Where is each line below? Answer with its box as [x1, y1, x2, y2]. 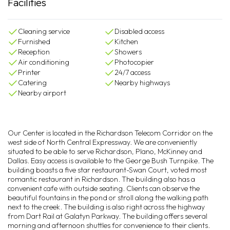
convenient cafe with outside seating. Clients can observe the [8, 184, 200, 193]
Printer [18, 68, 41, 77]
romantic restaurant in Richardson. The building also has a [8, 175, 195, 184]
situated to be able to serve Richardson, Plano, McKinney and [8, 147, 202, 156]
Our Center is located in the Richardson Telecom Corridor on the [8, 128, 213, 138]
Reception [18, 47, 50, 56]
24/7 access [114, 68, 151, 77]
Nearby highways [114, 78, 170, 87]
